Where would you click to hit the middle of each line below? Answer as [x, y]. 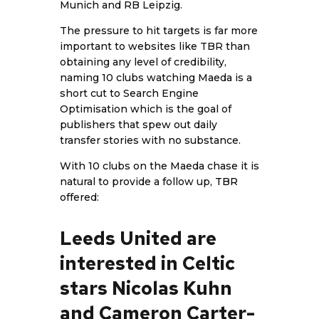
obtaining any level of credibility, [143, 62]
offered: [79, 198]
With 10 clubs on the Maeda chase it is [159, 166]
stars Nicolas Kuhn [146, 289]
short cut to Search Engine [129, 94]
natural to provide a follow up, [137, 182]
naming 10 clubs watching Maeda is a [156, 78]
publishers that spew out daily [138, 125]
